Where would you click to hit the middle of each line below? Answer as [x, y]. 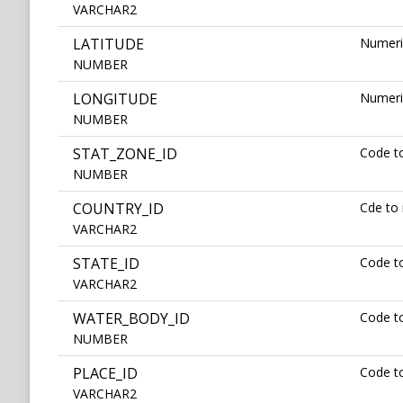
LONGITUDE [115, 99]
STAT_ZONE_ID [125, 154]
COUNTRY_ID [118, 209]
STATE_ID [106, 264]
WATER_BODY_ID [131, 319]
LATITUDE [108, 45]
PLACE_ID [105, 374]
